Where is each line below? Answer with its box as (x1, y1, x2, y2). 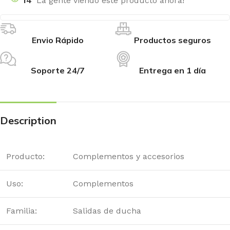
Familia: (6, 206, 37, 216)
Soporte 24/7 (30, 65, 85, 76)
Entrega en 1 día (139, 65, 206, 76)
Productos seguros (134, 35, 211, 46)
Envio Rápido (31, 35, 84, 46)
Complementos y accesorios (73, 151, 184, 162)
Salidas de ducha (73, 206, 141, 216)
